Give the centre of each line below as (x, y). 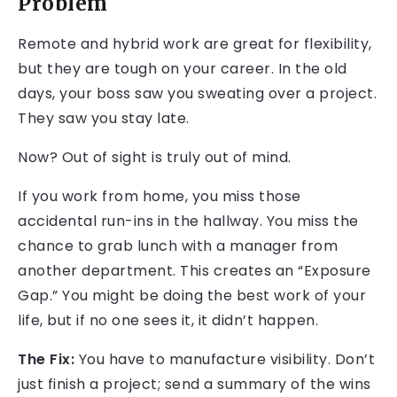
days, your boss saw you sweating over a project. (197, 94)
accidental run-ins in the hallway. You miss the (188, 222)
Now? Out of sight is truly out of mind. (155, 158)
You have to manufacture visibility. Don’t (225, 360)
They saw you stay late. (104, 119)
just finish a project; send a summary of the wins (195, 385)
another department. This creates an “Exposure (195, 271)
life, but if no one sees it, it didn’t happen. (168, 321)
